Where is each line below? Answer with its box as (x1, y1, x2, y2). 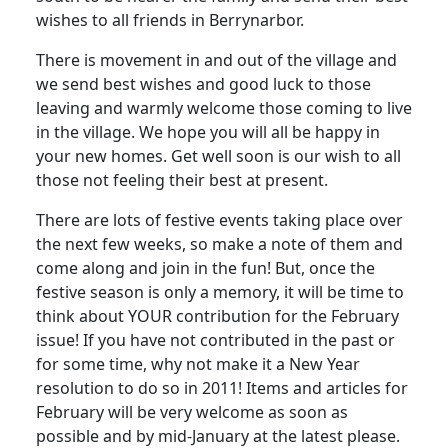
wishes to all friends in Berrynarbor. (36, 8, 304, 31)
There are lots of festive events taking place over (36, 208, 403, 231)
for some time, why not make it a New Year (36, 352, 360, 375)
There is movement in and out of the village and (36, 48, 397, 71)
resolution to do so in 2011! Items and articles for (36, 376, 408, 399)
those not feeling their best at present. (36, 168, 328, 191)
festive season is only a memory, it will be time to (36, 280, 404, 303)
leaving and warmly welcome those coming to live (36, 96, 412, 119)
